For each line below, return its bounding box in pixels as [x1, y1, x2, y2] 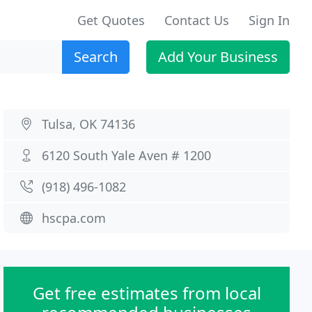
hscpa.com [42, 210, 107, 226]
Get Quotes [77, 12, 145, 29]
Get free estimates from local [32, 281, 261, 304]
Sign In [249, 12, 290, 29]
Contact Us [164, 12, 229, 29]
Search [74, 47, 118, 66]
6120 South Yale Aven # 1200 [42, 147, 212, 164]
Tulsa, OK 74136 [42, 116, 136, 132]
